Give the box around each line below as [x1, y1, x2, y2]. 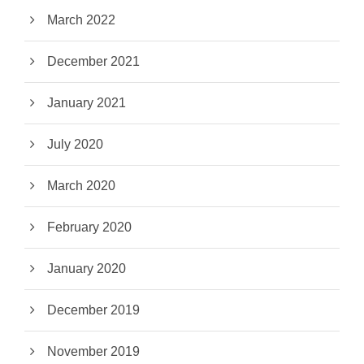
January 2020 [47, 262, 126, 276]
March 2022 [47, 13, 115, 28]
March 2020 [47, 179, 115, 193]
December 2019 [47, 303, 140, 318]
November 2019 [47, 344, 140, 359]
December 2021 [47, 54, 140, 69]
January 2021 [47, 96, 126, 110]
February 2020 [47, 220, 132, 235]
